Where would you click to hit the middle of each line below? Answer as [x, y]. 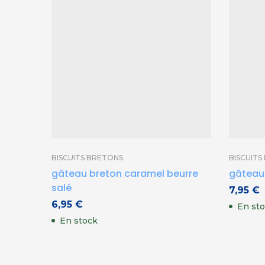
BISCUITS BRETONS [87, 157]
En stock [79, 220]
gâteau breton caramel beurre [125, 173]
